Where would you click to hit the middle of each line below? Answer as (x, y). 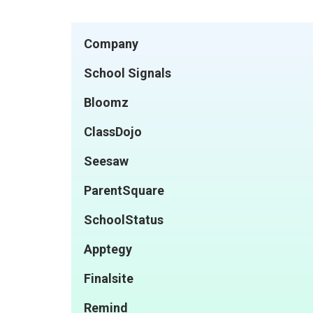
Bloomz (106, 102)
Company (111, 43)
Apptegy (108, 249)
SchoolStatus (124, 219)
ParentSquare (124, 190)
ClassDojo (113, 131)
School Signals (128, 73)
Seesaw (106, 161)
